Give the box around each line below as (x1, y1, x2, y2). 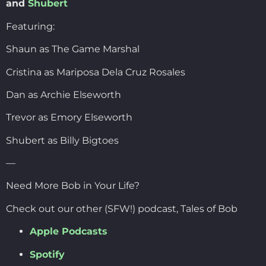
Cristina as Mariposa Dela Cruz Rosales (6, 66, 185, 78)
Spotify (30, 248, 65, 260)
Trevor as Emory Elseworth (6, 112, 132, 123)
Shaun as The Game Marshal (6, 43, 140, 55)
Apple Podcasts (30, 226, 107, 237)
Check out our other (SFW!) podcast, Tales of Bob (6, 202, 237, 214)
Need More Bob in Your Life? (6, 180, 142, 192)
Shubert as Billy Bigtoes (6, 134, 119, 146)
